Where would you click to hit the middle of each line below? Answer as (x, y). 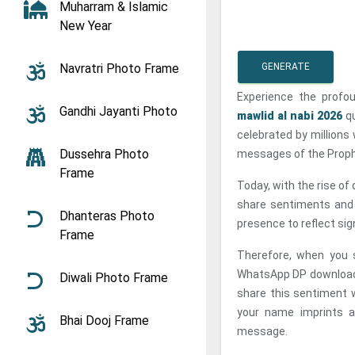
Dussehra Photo (104, 154)
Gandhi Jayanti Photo (118, 111)
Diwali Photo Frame (114, 278)
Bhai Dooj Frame (104, 321)
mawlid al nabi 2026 (290, 116)
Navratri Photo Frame (119, 69)
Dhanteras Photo (107, 216)
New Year (86, 26)
